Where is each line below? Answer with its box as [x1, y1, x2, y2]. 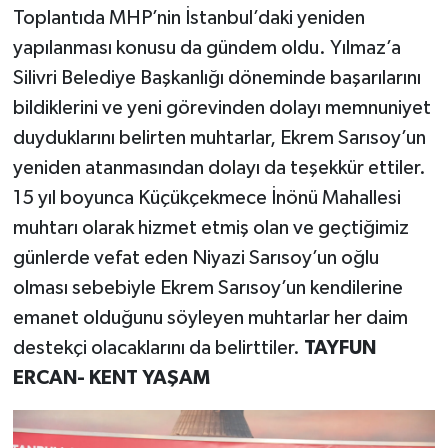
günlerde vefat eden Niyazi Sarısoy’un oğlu [12, 248, 379, 269]
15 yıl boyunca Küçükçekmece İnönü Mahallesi [12, 188, 401, 209]
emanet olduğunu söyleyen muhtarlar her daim [12, 308, 408, 329]
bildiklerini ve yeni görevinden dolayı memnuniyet [12, 98, 431, 119]
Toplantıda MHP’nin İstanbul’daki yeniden [12, 8, 365, 29]
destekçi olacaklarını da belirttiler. [12, 338, 304, 359]
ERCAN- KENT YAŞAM [12, 368, 210, 389]
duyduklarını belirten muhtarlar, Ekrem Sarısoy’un [12, 128, 426, 149]
